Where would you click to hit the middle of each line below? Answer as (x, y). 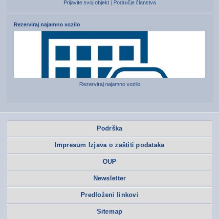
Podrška (109, 129)
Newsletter (109, 178)
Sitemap (109, 212)
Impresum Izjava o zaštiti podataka (109, 145)
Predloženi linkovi (109, 195)
